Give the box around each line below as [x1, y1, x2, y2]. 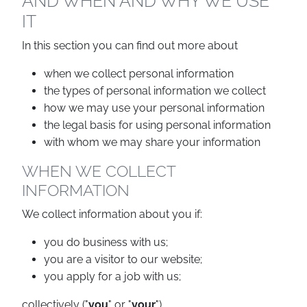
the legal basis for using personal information [44, 119, 271, 132]
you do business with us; [44, 236, 168, 249]
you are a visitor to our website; [44, 253, 202, 266]
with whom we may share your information [44, 136, 260, 149]
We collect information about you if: [22, 208, 202, 221]
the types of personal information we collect [44, 84, 266, 97]
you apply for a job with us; [44, 270, 181, 283]
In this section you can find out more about [22, 39, 238, 52]
